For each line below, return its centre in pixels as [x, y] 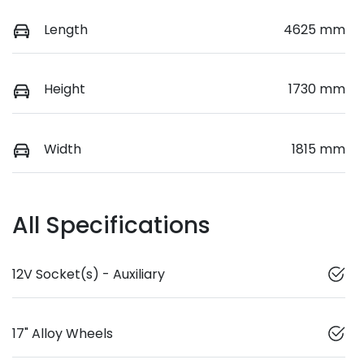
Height [65, 89]
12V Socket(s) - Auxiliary [89, 274]
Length [66, 30]
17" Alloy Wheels [63, 333]
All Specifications [111, 225]
